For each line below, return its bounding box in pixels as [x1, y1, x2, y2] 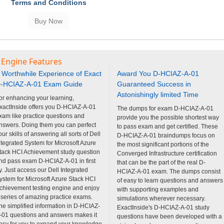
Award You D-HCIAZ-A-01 [117, 69, 199, 77]
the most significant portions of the [117, 140, 209, 148]
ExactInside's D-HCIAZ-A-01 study [117, 203, 209, 211]
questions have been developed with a [117, 212, 222, 220]
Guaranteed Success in [117, 79, 191, 88]
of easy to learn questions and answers [117, 176, 223, 184]
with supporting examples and [117, 185, 198, 193]
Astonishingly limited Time [117, 90, 198, 98]
